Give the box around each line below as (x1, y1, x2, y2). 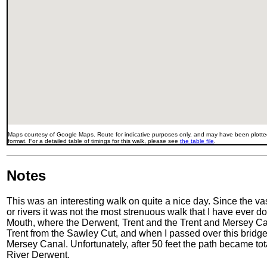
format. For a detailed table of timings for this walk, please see (8, 137, 180, 144)
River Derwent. (7, 250, 70, 260)
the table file (180, 137, 214, 144)
